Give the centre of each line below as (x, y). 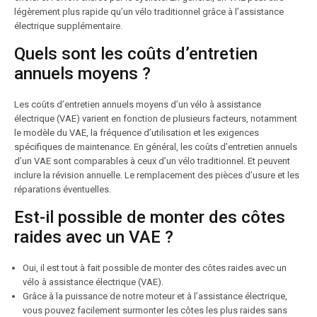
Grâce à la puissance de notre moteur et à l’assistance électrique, (155, 296)
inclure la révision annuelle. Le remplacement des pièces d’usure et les (157, 175)
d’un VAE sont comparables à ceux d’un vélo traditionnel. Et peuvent (152, 161)
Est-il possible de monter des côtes (150, 217)
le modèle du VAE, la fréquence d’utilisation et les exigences (137, 133)
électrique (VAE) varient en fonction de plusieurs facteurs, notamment (156, 119)
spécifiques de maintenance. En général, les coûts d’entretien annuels (156, 147)
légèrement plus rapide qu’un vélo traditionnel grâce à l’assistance (149, 12)
